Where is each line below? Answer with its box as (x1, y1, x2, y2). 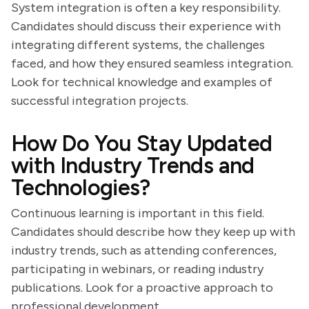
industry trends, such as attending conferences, (11, 243, 277, 258)
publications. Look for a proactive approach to (11, 280, 273, 295)
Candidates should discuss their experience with (11, 19, 281, 34)
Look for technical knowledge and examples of (11, 74, 272, 90)
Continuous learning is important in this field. (11, 206, 264, 221)
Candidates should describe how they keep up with (11, 224, 295, 239)
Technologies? (11, 175, 150, 201)
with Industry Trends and (11, 152, 255, 179)
